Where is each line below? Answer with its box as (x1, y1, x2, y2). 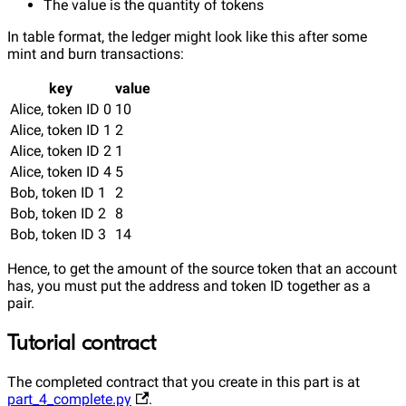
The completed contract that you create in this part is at (7, 372, 360, 391)
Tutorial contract (7, 329, 156, 355)
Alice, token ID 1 (10, 121, 111, 139)
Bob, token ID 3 (10, 225, 106, 243)
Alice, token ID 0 (10, 100, 111, 118)
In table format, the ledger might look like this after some (7, 27, 367, 45)
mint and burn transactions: (7, 44, 184, 63)
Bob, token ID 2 (10, 204, 106, 222)
